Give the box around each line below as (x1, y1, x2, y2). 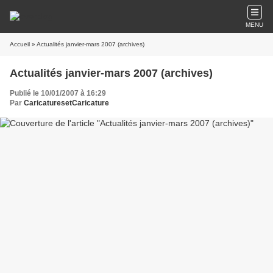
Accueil (10, 41, 30, 48)
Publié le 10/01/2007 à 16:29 (10, 89, 106, 97)
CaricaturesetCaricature (24, 99, 109, 107)
